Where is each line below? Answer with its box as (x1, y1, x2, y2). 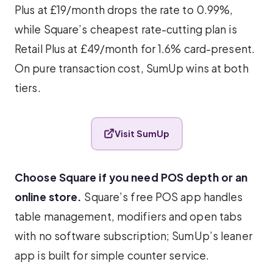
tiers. (15, 80, 41, 94)
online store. (15, 190, 82, 204)
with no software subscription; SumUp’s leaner (15, 229, 252, 243)
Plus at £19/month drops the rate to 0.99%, (15, 2, 233, 16)
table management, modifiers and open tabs (15, 209, 243, 223)
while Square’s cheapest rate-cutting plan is (15, 22, 237, 36)
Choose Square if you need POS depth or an (15, 170, 248, 184)
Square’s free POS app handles (82, 190, 243, 204)
